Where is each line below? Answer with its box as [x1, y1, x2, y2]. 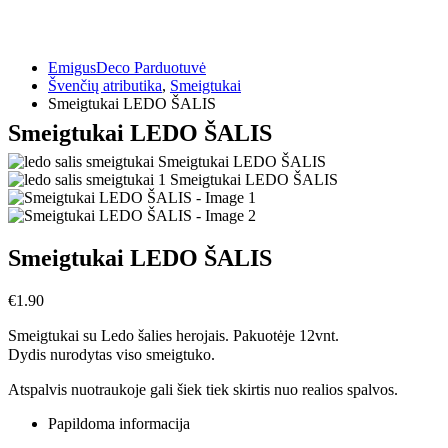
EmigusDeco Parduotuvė [48, 59, 206, 76]
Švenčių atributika [48, 77, 162, 94]
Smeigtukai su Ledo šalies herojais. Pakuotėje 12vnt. [8, 326, 339, 344]
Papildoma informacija [48, 414, 190, 432]
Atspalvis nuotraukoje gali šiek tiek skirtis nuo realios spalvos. [8, 380, 398, 398]
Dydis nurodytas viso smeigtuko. [8, 345, 215, 363]
